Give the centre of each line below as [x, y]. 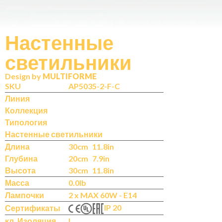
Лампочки [25, 195]
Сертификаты [33, 208]
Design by [24, 76]
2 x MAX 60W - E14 [103, 195]
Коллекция [26, 110]
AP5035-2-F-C [94, 86]
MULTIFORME [70, 76]
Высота [20, 170]
